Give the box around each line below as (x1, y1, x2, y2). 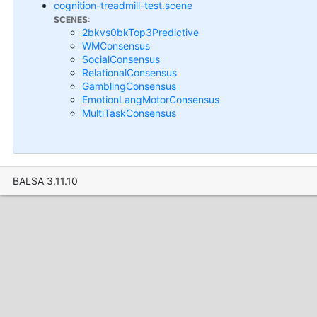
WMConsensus (82, 39, 150, 52)
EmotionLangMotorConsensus (82, 93, 219, 105)
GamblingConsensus (82, 79, 176, 92)
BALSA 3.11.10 (12, 175, 78, 187)
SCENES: (54, 13, 91, 25)
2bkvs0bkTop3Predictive (82, 25, 199, 38)
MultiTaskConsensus (82, 106, 176, 119)
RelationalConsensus (82, 66, 177, 79)
